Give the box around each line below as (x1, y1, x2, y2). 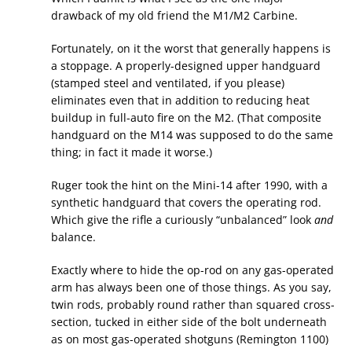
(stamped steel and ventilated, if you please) (51, 75, 284, 91)
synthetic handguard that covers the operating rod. (51, 195, 321, 211)
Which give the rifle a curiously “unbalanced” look (51, 212, 314, 228)
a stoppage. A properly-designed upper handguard (51, 58, 321, 74)
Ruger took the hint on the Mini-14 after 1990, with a (51, 178, 328, 193)
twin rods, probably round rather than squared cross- (51, 297, 335, 313)
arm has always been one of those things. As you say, (51, 280, 332, 295)
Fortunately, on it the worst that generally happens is (51, 41, 331, 57)
